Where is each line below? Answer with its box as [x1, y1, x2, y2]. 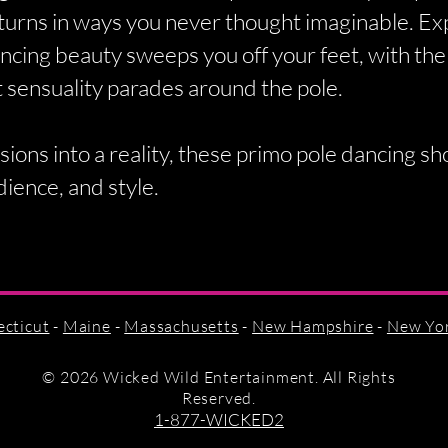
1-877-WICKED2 [154, 409, 284, 430]
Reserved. [181, 388, 257, 408]
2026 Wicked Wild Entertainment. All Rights [56, 367, 396, 387]
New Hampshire [252, 316, 374, 336]
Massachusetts [124, 316, 239, 336]
